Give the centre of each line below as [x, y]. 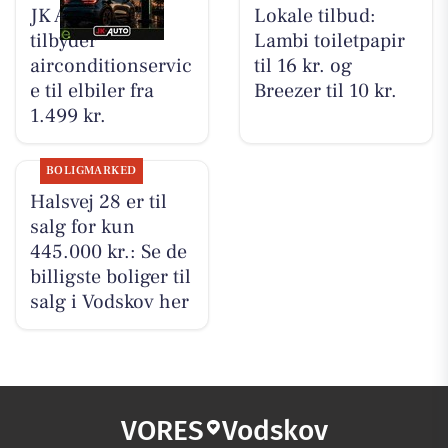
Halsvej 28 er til [98, 202]
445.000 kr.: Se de [108, 252]
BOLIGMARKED [91, 171]
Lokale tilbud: [314, 16]
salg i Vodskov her [109, 302]
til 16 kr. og [302, 66]
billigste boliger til [110, 277]
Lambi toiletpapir [329, 41]
